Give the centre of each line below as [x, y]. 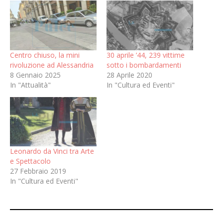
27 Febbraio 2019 [38, 171]
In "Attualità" [30, 85]
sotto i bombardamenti [144, 65]
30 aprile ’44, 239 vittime [146, 55]
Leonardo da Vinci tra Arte [52, 151]
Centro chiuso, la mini [45, 55]
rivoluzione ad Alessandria [52, 65]
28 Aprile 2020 [129, 75]
